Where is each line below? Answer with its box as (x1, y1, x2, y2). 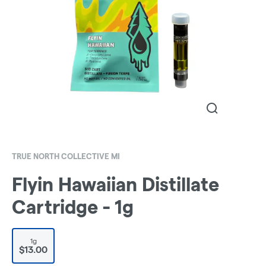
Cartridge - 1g (12, 197, 134, 218)
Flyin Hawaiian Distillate (12, 174, 219, 195)
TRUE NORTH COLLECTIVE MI (12, 151, 120, 160)
